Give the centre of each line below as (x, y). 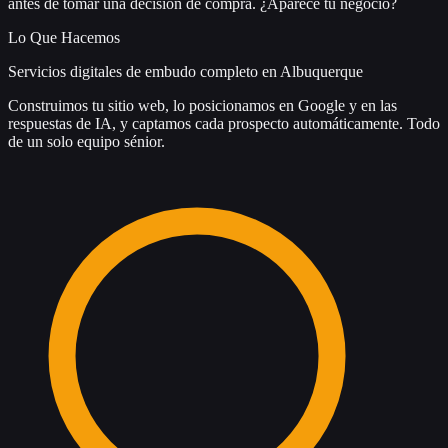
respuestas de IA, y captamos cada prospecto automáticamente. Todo (224, 124)
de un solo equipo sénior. (86, 142)
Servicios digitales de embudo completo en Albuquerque (185, 72)
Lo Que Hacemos (64, 38)
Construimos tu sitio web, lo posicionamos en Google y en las (202, 106)
